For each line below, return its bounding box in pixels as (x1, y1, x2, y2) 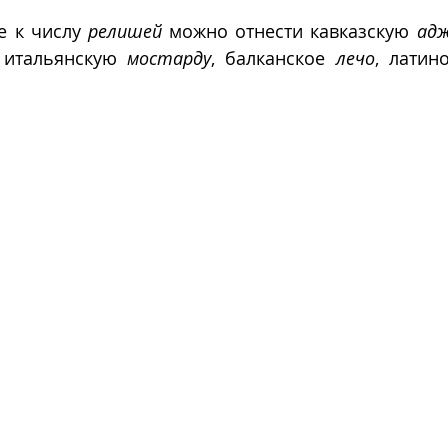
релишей (87, 18, 162, 43)
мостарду (127, 45, 211, 70)
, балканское (211, 45, 336, 70)
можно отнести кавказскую (161, 18, 417, 43)
